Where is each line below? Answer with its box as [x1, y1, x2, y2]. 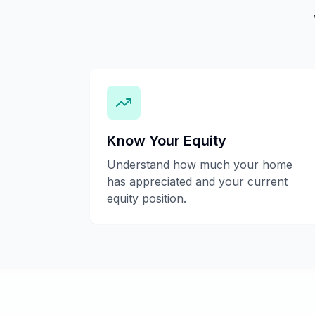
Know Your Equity [107, 132, 226, 149]
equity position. [107, 191, 186, 205]
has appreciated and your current [107, 174, 288, 188]
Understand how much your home [107, 157, 292, 172]
